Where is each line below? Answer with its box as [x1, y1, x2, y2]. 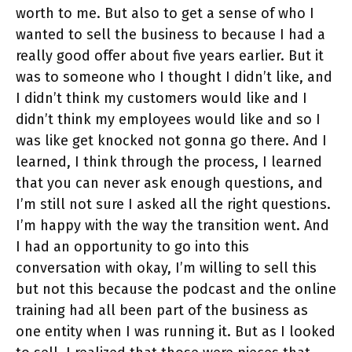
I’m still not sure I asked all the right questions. [16, 196, 331, 214]
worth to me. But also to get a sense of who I [16, 5, 314, 23]
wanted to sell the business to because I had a [16, 26, 325, 44]
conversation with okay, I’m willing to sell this [16, 259, 317, 277]
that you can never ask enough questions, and [16, 174, 323, 192]
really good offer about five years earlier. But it [16, 47, 324, 65]
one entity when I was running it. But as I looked [16, 323, 335, 341]
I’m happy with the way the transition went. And [16, 217, 329, 235]
